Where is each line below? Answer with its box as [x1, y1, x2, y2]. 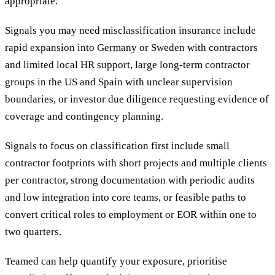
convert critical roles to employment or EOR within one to [5, 209, 257, 221]
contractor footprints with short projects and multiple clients [5, 157, 267, 169]
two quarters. [5, 226, 61, 238]
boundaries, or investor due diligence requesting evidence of [5, 93, 269, 106]
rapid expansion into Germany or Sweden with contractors [5, 42, 258, 54]
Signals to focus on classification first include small [5, 140, 230, 152]
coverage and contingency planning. [5, 110, 163, 123]
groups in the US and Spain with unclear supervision [5, 76, 233, 88]
